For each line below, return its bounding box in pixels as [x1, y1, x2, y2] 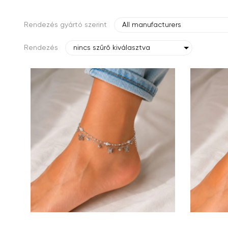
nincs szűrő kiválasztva [73, 44, 150, 51]
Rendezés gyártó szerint [24, 21, 107, 28]
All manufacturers [122, 21, 181, 28]
